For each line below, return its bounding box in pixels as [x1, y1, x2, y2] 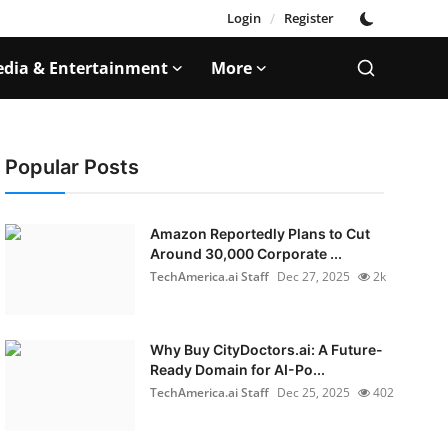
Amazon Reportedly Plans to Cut [149, 225, 370, 242]
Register [284, 9, 334, 27]
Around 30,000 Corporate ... [149, 245, 342, 262]
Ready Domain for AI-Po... [149, 361, 325, 378]
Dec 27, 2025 [276, 268, 350, 285]
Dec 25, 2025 [276, 384, 350, 401]
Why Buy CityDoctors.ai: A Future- [149, 341, 383, 358]
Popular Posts [4, 155, 139, 179]
